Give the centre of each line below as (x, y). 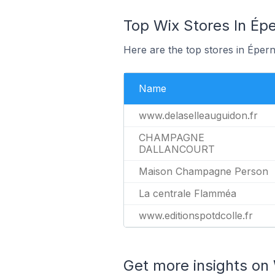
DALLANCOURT (176, 149)
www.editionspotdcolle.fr (196, 215)
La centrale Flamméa (187, 193)
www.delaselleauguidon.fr (198, 115)
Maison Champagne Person (203, 171)
